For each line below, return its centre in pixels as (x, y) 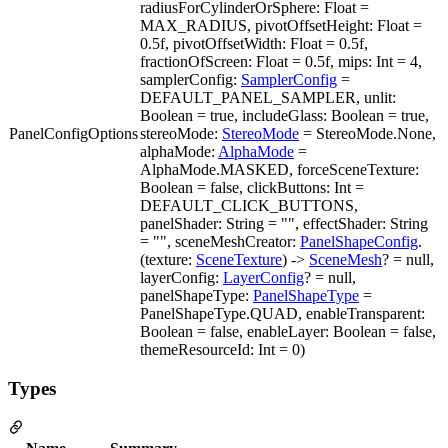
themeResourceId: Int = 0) (222, 349)
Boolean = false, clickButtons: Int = (252, 187)
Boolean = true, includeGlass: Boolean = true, (284, 115)
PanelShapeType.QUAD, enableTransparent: (282, 313)
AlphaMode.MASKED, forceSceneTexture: (279, 169)
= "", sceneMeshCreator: (220, 241)
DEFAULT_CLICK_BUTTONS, (249, 205)
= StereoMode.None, (367, 133)
